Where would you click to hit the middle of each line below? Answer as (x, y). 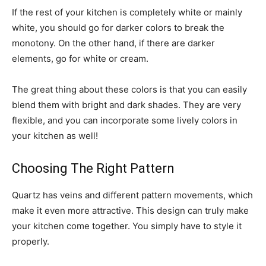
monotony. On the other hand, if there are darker (113, 43)
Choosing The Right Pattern (93, 168)
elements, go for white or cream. (80, 58)
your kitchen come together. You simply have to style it (127, 226)
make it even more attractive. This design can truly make (130, 210)
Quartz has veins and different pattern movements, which (132, 195)
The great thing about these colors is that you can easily (129, 89)
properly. (31, 241)
